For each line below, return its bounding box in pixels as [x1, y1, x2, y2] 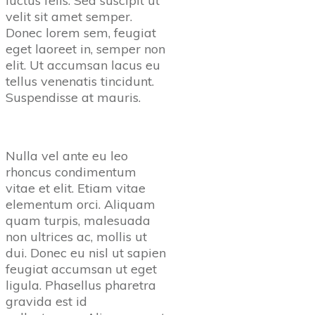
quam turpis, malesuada [6, 212, 150, 229]
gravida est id [6, 292, 87, 309]
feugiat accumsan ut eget [6, 260, 157, 277]
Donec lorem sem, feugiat [6, 24, 156, 41]
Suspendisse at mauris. [6, 89, 141, 105]
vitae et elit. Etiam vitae [6, 179, 146, 196]
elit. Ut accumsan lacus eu [6, 56, 160, 73]
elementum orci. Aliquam [6, 195, 155, 212]
